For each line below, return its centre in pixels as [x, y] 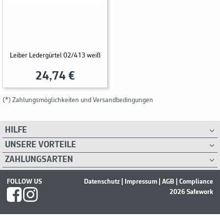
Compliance [196, 182]
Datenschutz [102, 182]
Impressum [141, 182]
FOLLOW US [24, 182]
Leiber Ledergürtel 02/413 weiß [55, 56]
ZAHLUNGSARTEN [39, 160]
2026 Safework [191, 192]
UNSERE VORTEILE [41, 145]
